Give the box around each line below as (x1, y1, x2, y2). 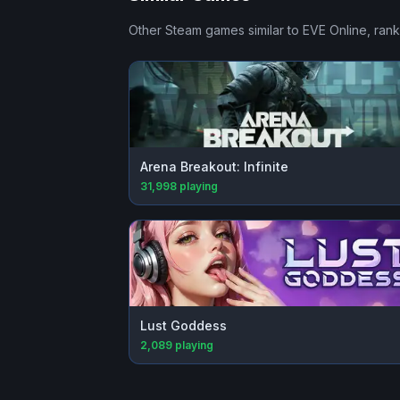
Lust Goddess (140, 318, 227, 334)
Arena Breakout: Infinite (140, 159, 288, 175)
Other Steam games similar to (129, 22, 303, 38)
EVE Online (303, 22, 367, 38)
